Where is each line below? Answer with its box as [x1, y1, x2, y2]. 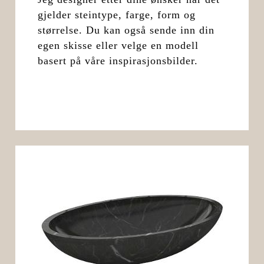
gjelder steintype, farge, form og [37, 8, 196, 21]
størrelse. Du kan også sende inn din [37, 24, 214, 36]
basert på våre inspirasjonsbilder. [37, 54, 198, 67]
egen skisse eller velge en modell [37, 39, 199, 51]
